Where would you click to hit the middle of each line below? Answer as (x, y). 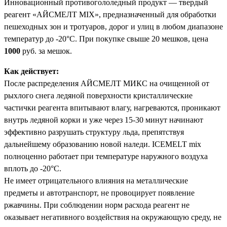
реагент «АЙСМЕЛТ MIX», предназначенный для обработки (110, 15)
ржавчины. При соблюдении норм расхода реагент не (97, 205)
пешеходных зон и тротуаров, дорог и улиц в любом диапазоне (113, 27)
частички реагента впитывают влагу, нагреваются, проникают (112, 108)
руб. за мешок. (46, 51)
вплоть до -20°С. (33, 169)
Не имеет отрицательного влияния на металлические (96, 181)
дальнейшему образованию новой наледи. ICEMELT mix (103, 144)
